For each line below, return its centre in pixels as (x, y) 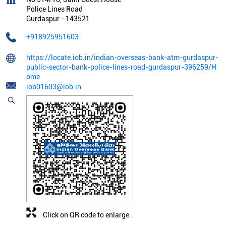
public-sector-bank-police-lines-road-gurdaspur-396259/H (121, 67)
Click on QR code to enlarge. (87, 215)
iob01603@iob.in (54, 87)
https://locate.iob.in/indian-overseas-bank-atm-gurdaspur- (122, 58)
